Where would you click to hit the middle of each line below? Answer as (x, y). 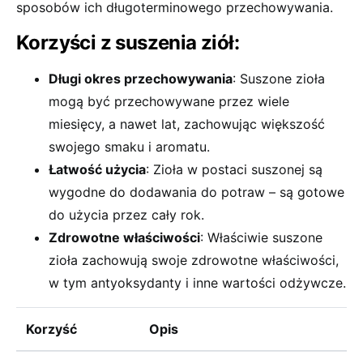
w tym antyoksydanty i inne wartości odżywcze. (197, 283)
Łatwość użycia (97, 169)
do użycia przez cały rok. (126, 215)
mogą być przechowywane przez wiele (169, 101)
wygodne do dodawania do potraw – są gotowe (196, 192)
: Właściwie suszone (261, 237)
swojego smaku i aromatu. (129, 147)
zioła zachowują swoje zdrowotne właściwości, (194, 260)
